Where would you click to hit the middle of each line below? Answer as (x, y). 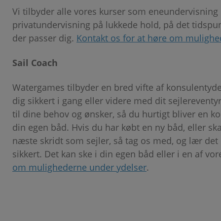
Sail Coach (35, 63)
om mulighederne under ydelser (79, 167)
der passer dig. (44, 38)
